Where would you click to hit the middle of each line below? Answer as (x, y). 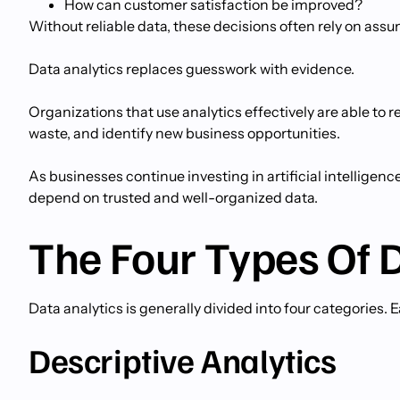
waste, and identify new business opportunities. (184, 133)
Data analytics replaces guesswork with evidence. (192, 69)
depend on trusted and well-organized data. (173, 197)
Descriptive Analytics (183, 360)
